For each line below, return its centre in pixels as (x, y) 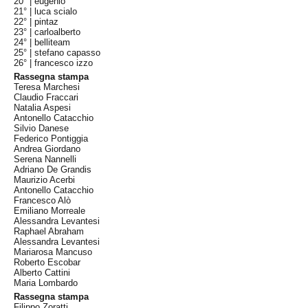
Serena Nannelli (45, 159)
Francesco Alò (43, 200)
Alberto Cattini (42, 273)
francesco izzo (64, 63)
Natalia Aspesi (43, 108)
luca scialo (56, 11)
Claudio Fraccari (46, 97)
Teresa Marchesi (47, 87)
